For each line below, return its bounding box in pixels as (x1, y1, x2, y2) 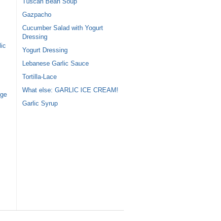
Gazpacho (22, 10, 51, 18)
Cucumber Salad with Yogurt (22, 24, 103, 32)
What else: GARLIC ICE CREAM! (22, 86, 118, 94)
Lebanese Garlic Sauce (22, 59, 89, 67)
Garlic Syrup (22, 99, 58, 107)
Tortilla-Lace (22, 73, 57, 80)
